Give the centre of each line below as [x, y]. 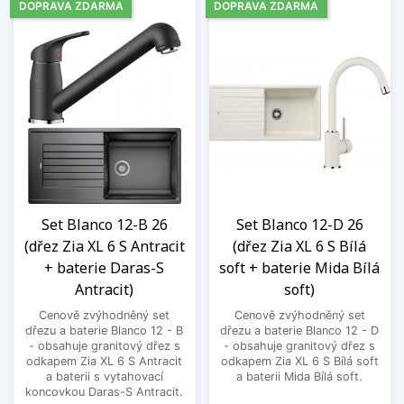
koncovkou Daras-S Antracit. [105, 391]
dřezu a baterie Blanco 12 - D [300, 330]
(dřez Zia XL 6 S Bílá [300, 246]
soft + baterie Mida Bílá [300, 267]
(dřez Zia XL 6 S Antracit [104, 246]
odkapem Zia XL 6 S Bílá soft [299, 361]
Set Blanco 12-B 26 [104, 224]
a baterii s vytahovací [104, 376]
